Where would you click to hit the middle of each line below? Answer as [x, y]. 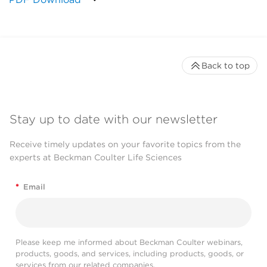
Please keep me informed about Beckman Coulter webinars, [129, 242]
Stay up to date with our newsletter [114, 119]
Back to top [226, 65]
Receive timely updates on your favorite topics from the [125, 145]
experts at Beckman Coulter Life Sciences [96, 158]
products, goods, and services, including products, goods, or [130, 253]
